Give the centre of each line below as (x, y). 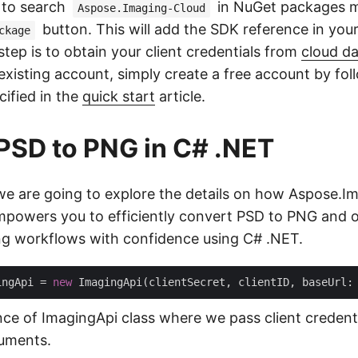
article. (180, 96)
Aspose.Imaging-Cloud (141, 8)
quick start (119, 96)
